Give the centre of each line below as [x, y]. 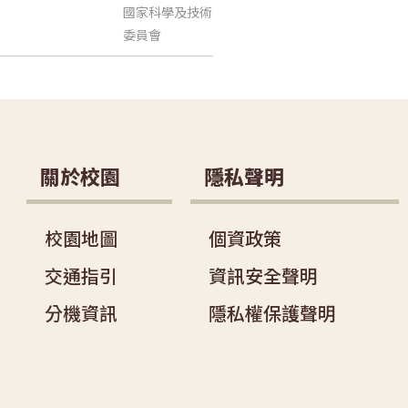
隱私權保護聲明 [273, 313]
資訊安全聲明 [264, 276]
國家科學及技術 [168, 12]
